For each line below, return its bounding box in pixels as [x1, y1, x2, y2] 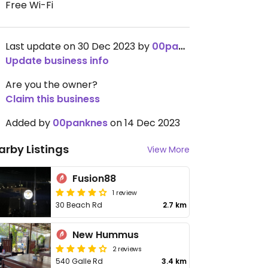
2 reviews [112, 243, 142, 253]
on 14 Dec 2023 [108, 116, 180, 130]
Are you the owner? [5, 78, 98, 92]
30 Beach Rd [56, 200, 103, 210]
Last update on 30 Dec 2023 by [5, 39, 152, 53]
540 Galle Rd [56, 256, 103, 266]
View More [147, 144, 190, 156]
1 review [112, 187, 137, 197]
